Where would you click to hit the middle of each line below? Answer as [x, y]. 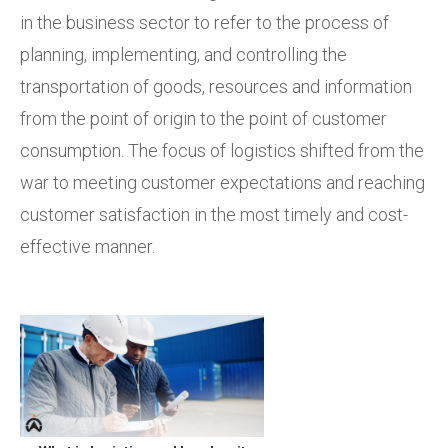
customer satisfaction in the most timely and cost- [214, 214]
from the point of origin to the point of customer [203, 118]
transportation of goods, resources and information [216, 86]
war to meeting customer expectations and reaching [222, 182]
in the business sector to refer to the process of [204, 22]
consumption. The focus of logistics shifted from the [222, 150]
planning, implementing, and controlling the [183, 54]
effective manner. [89, 246]
